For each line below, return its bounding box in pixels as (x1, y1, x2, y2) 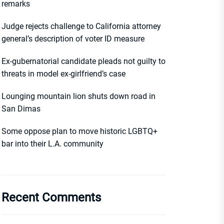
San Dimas (1, 104, 40, 113)
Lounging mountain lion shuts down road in (1, 91, 155, 101)
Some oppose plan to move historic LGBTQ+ (1, 126, 157, 136)
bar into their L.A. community (1, 139, 103, 148)
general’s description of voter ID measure (1, 34, 144, 43)
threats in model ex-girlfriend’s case (1, 69, 125, 78)
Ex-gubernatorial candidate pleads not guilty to (1, 56, 165, 66)
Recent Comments (1, 190, 101, 204)
